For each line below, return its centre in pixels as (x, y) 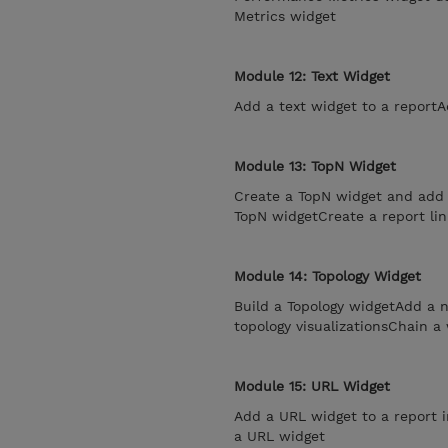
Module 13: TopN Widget (315, 166)
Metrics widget (285, 16)
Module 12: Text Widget (312, 76)
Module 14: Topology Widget (327, 276)
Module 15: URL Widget (312, 386)
